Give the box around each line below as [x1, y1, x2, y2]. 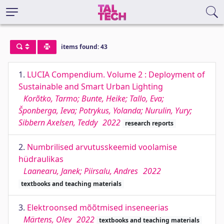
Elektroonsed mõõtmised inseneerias [27, 202, 168, 213]
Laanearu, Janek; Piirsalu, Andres [23, 165, 138, 176]
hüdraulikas [18, 153, 63, 164]
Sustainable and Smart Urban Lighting [18, 81, 163, 92]
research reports [124, 119, 173, 127]
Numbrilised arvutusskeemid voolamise [27, 141, 177, 152]
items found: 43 [60, 42, 107, 51]
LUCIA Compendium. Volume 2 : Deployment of [27, 69, 205, 80]
